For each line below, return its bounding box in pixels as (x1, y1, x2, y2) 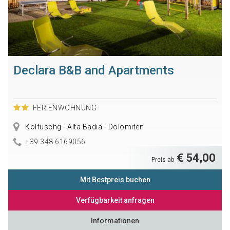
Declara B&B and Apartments (13, 63, 174, 78)
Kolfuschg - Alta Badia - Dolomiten (23, 123, 144, 131)
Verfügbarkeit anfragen (75, 196, 155, 205)
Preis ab (151, 156, 176, 164)
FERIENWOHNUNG (32, 104, 97, 112)
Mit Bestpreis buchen (80, 176, 150, 184)
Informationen (91, 217, 139, 225)
